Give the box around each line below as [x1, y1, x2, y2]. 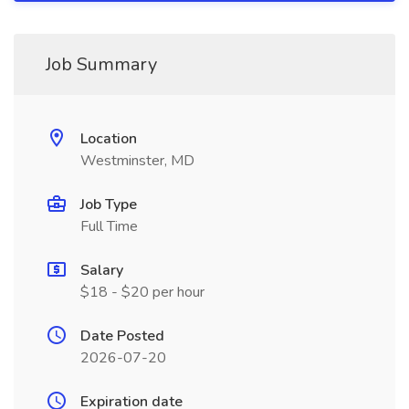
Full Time [80, 216, 138, 236]
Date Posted [80, 326, 164, 346]
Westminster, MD [80, 151, 194, 171]
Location [80, 129, 137, 149]
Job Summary [46, 52, 157, 77]
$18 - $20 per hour [80, 282, 204, 302]
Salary [80, 260, 123, 280]
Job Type [80, 194, 137, 215]
